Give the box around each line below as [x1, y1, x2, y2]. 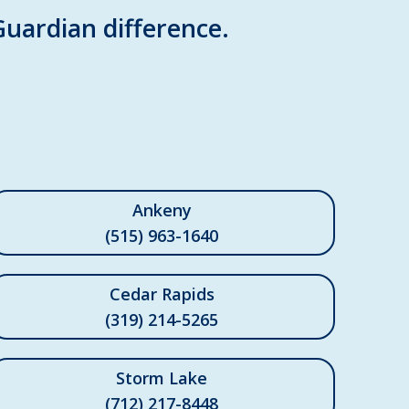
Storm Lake [116, 367, 208, 390]
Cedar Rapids [109, 283, 215, 306]
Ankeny [131, 199, 192, 222]
